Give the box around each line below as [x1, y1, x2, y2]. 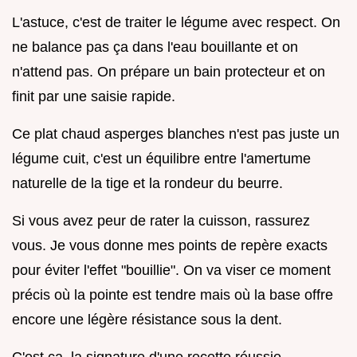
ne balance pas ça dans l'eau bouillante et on [12, 38, 298, 55]
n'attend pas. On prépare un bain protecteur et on [12, 63, 325, 80]
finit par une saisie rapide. [12, 88, 175, 104]
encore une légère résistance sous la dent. [12, 311, 282, 328]
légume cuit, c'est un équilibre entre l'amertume [12, 150, 311, 167]
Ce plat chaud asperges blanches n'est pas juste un [12, 125, 339, 142]
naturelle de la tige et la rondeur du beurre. [12, 175, 283, 191]
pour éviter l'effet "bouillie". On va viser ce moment [12, 261, 331, 278]
